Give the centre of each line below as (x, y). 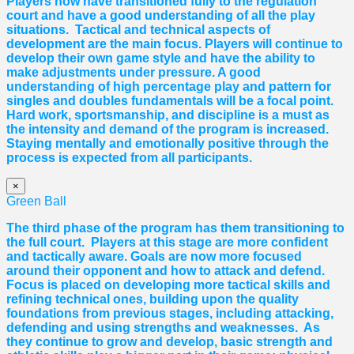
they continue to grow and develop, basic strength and (169, 342)
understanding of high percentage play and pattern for (169, 87)
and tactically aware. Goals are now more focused (154, 257)
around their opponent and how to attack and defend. (166, 271)
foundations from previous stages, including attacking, (170, 314)
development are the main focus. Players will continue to (175, 44)
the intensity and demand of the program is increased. (168, 130)
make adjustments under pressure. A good (134, 73)
